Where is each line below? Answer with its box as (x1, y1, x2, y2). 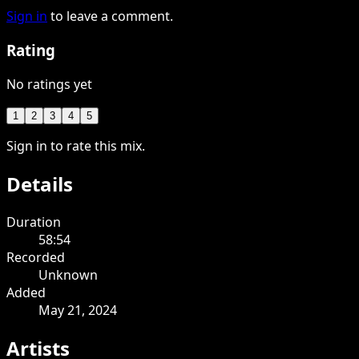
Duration (6, 212, 61, 231)
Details (6, 170, 73, 197)
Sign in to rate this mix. (6, 136, 145, 155)
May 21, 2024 (38, 301, 117, 319)
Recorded (6, 248, 65, 266)
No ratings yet (6, 75, 92, 93)
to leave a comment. (50, 7, 173, 26)
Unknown (38, 265, 98, 284)
